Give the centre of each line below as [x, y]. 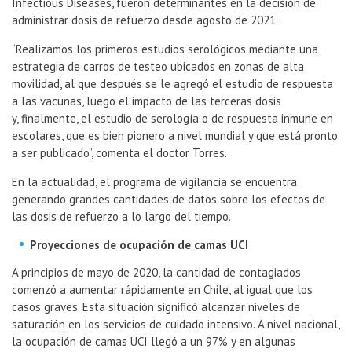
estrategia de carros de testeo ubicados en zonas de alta [158, 67]
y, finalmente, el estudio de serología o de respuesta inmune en [172, 119]
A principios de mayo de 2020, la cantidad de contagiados [156, 273]
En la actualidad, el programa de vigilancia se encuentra [154, 182]
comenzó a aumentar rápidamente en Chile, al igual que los [162, 290]
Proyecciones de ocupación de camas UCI [139, 245]
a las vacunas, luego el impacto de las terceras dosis [147, 101]
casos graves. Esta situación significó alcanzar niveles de [156, 307]
